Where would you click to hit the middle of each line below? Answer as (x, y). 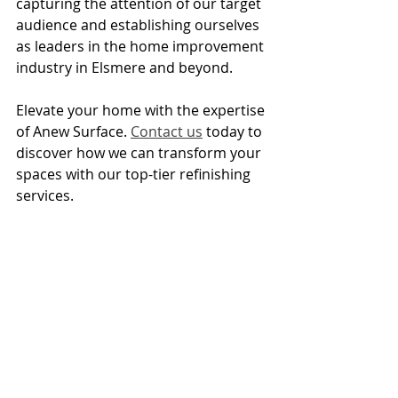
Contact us (167, 131)
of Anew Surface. (73, 131)
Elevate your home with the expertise (142, 110)
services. (45, 195)
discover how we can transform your (140, 152)
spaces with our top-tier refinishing (135, 174)
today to (234, 131)
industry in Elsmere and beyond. (124, 67)
